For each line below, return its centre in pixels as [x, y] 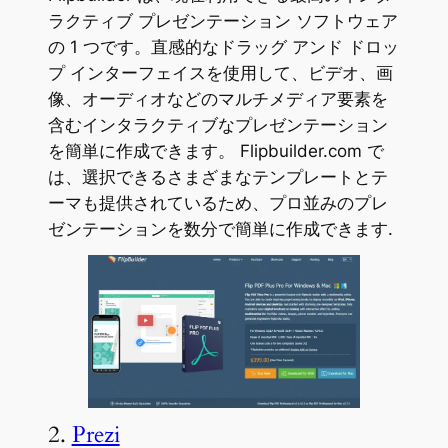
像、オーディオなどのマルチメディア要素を [217, 98]
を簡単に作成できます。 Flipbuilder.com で [215, 150]
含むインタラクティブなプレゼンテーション [217, 124]
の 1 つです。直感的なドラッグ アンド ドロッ [223, 46]
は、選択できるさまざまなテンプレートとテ [217, 176]
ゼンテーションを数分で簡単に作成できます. [220, 228]
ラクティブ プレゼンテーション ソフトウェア [222, 20]
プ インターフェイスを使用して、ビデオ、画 [220, 72]
